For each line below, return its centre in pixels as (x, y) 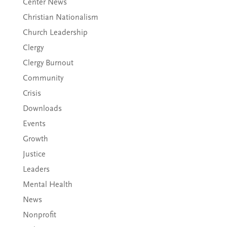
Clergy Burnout (48, 63)
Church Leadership (55, 32)
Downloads (42, 108)
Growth (35, 139)
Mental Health (47, 184)
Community (43, 78)
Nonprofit (39, 215)
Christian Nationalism (60, 17)
